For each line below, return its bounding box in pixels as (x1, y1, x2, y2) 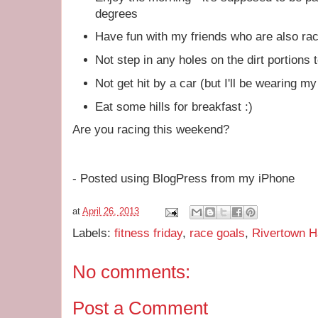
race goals (190, 226, 245, 241)
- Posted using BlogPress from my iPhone (72, 172, 295, 186)
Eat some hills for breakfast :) (95, 99, 253, 114)
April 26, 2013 (82, 206, 139, 217)
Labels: (72, 226, 114, 241)
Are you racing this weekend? (72, 123, 229, 137)
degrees (95, 6, 138, 21)
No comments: (72, 261, 190, 283)
